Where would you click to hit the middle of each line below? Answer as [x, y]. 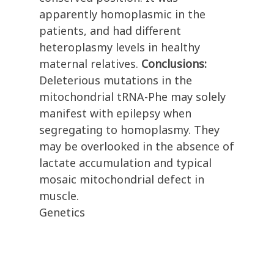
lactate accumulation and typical [125, 163]
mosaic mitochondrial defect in [122, 180]
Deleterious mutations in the [116, 80]
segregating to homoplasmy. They [129, 130]
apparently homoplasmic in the [122, 14]
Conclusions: [174, 64]
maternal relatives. [90, 64]
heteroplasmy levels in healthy [120, 47]
